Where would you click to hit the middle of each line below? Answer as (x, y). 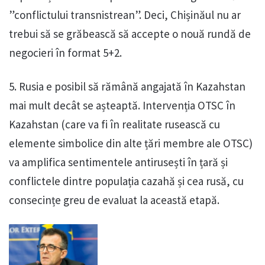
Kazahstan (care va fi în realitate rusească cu (114, 125)
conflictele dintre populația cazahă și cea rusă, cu (126, 181)
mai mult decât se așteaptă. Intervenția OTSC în (122, 106)
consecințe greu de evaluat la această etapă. (114, 200)
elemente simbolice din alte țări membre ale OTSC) (131, 143)
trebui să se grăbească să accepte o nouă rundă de (130, 34)
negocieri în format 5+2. (65, 53)
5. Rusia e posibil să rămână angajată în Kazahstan (127, 87)
